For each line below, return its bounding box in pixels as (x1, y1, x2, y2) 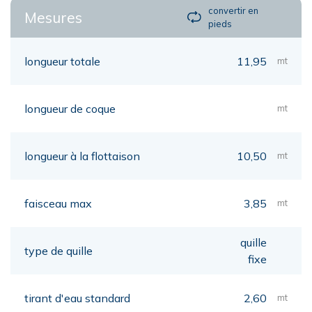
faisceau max (24, 196, 92, 210)
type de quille (24, 243, 93, 258)
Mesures (24, 8, 82, 26)
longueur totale (24, 54, 100, 68)
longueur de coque (24, 101, 116, 116)
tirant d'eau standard (24, 290, 130, 305)
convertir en (208, 4, 259, 16)
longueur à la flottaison (24, 148, 140, 163)
